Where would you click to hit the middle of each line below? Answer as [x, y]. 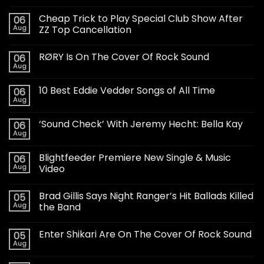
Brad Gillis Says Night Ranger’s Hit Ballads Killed [146, 196]
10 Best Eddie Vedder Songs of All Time [127, 91]
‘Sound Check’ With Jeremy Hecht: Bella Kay [141, 124]
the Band [60, 207]
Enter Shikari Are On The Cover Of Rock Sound [145, 235]
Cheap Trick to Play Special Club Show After [141, 19]
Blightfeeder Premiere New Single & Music [135, 158]
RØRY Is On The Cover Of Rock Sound [124, 57]
